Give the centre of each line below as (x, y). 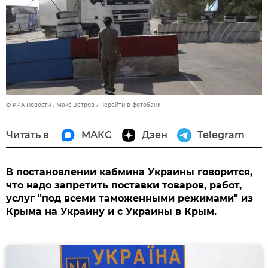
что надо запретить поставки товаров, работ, (124, 185)
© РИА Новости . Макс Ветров (50, 105)
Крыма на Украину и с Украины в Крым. (111, 211)
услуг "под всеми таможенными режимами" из (130, 198)
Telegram (221, 135)
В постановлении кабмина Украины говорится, (129, 172)
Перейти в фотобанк (130, 105)
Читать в (28, 135)
